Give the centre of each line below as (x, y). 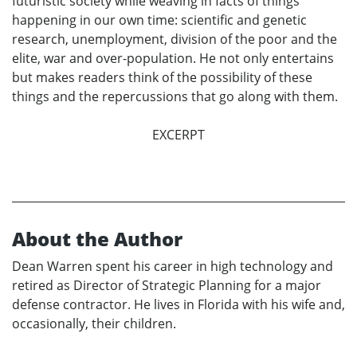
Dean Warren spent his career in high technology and (173, 266)
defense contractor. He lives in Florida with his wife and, (178, 304)
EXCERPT (178, 134)
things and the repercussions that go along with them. (175, 96)
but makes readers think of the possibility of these (162, 77)
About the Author (97, 238)
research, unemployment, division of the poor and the (175, 39)
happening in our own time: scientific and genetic (159, 20)
